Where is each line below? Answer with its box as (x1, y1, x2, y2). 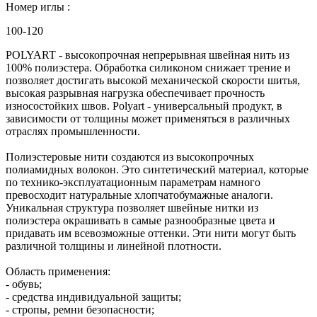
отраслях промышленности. (6, 125, 140, 137)
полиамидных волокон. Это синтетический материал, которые (6, 163, 309, 175)
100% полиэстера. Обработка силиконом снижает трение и (6, 61, 291, 74)
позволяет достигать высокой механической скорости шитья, (6, 74, 300, 86)
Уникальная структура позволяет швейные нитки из (6, 201, 258, 214)
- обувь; (6, 277, 42, 290)
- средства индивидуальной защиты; (6, 290, 181, 303)
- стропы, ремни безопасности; (6, 303, 154, 316)
